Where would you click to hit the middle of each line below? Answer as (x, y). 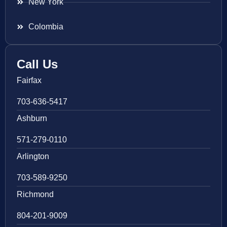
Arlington (33, 157)
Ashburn (32, 119)
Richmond (35, 195)
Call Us (37, 64)
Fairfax (29, 81)
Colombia (46, 27)
